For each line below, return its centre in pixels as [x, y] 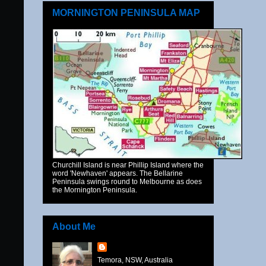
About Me [74, 227]
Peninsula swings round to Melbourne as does [127, 181]
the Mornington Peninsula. [95, 190]
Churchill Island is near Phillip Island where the [128, 165]
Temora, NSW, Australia [135, 260]
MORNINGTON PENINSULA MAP [126, 12]
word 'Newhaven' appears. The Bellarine [118, 173]
